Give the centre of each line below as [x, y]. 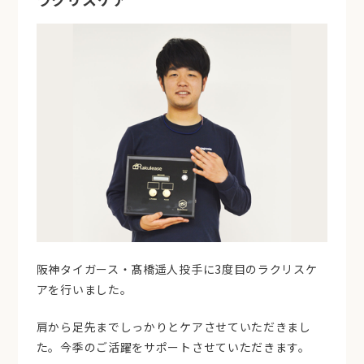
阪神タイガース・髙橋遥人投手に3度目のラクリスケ [177, 269]
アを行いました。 [84, 290]
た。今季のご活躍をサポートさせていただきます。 [173, 347]
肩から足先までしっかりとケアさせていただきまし [173, 327]
